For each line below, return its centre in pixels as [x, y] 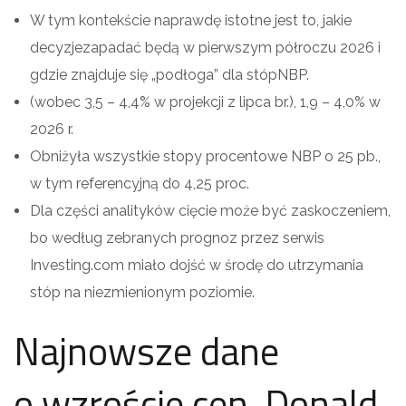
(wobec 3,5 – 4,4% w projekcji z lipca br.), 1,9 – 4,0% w [205, 101]
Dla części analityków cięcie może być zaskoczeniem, [210, 210]
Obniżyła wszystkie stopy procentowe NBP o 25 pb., [205, 156]
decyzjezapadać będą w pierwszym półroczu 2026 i [205, 47]
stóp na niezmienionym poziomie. [142, 292]
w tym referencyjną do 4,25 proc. [140, 183]
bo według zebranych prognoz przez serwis [177, 237]
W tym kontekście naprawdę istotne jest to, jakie [191, 20]
